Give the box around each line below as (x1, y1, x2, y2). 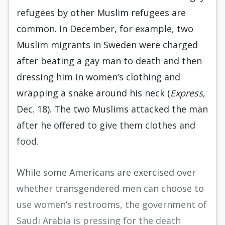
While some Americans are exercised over (17, 166, 196, 178)
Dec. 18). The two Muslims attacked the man (17, 103, 208, 115)
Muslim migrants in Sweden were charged (17, 39, 198, 51)
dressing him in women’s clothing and (17, 71, 180, 83)
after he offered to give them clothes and (17, 119, 195, 131)
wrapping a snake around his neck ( (17, 87, 170, 99)
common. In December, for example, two (17, 23, 193, 35)
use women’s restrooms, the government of (17, 198, 207, 210)
